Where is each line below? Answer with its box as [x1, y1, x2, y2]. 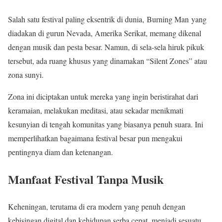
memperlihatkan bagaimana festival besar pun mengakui [8, 133, 182, 144]
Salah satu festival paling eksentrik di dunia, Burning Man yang [8, 14, 207, 25]
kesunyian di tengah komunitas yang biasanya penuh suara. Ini [8, 119, 203, 130]
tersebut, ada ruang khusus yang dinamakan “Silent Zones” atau [8, 55, 207, 66]
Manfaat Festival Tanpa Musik [8, 170, 164, 188]
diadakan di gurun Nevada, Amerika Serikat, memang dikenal [8, 28, 201, 39]
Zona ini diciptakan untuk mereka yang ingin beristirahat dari [8, 91, 198, 102]
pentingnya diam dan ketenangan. [8, 147, 113, 158]
